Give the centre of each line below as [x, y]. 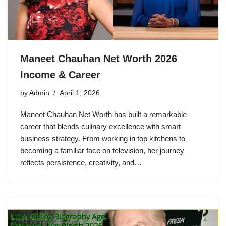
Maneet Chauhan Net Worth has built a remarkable [103, 115]
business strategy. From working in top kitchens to [103, 139]
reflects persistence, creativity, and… [82, 163]
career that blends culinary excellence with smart [100, 127]
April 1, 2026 [80, 93]
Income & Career [60, 75]
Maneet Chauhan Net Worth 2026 [99, 59]
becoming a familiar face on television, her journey [102, 151]
